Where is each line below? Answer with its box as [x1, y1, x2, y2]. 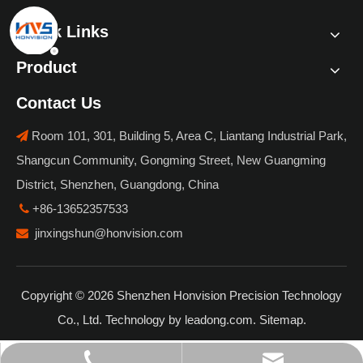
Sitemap [258, 313, 303, 327]
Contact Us [16, 94, 101, 112]
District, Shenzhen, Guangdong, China [16, 177, 219, 191]
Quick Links [16, 23, 109, 41]
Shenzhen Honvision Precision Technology [113, 288, 342, 302]
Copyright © [21, 288, 88, 302]
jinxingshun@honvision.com [35, 226, 183, 240]
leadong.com [184, 313, 253, 327]
